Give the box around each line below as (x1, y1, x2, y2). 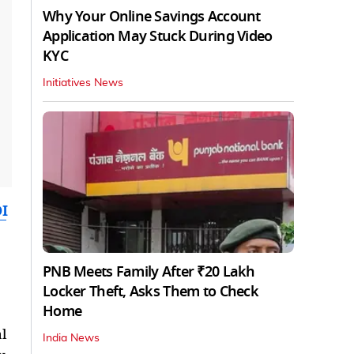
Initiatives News (43, 77, 123, 88)
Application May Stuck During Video (43, 25, 273, 47)
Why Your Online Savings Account (43, 6, 261, 27)
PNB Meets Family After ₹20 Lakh (43, 261, 255, 282)
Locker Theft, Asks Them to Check (43, 281, 258, 302)
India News (43, 332, 100, 344)
